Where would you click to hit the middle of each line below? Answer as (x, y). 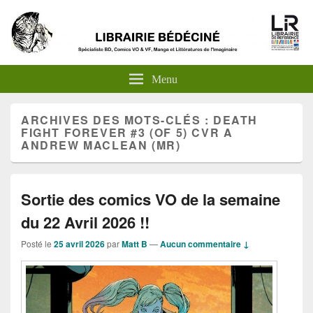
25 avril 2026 (79, 243)
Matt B (134, 243)
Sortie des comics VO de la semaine (151, 199)
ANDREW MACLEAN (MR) (101, 145)
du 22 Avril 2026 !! (85, 222)
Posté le (37, 243)
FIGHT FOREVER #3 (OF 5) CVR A (127, 132)
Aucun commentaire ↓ (205, 243)
